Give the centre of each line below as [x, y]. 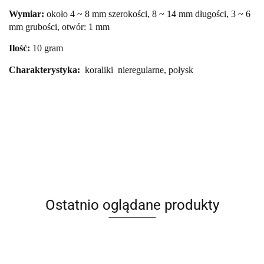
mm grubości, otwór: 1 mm [59, 27]
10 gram [48, 48]
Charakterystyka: [46, 70]
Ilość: [21, 48]
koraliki [100, 70]
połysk [181, 70]
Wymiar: [28, 14]
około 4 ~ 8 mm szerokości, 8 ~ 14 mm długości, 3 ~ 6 [148, 14]
